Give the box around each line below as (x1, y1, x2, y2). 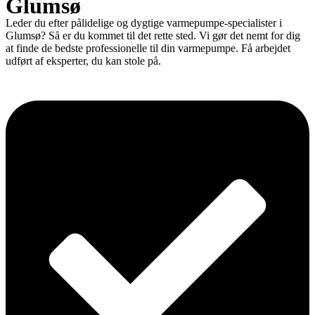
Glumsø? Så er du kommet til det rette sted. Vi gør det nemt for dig (6, 30, 300, 41)
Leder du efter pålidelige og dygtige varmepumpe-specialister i (6, 17, 282, 29)
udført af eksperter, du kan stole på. (6, 55, 161, 67)
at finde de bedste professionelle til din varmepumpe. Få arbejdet (6, 42, 290, 54)
